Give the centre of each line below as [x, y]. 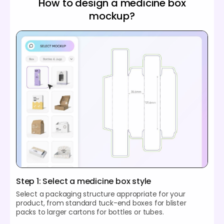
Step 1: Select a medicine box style [84, 181]
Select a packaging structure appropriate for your [101, 194]
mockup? [112, 16]
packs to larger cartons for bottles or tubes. [90, 212]
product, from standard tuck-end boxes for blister [101, 203]
